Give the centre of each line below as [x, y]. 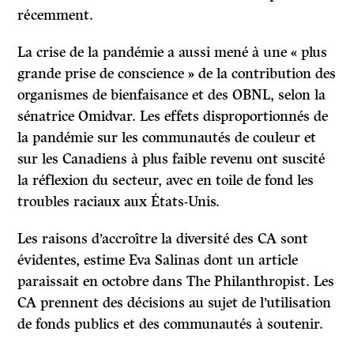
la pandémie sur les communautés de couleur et [167, 138]
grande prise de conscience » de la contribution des [177, 74]
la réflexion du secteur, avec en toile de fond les [166, 181]
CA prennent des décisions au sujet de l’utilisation [175, 303]
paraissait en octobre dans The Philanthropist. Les [176, 282]
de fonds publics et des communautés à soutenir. [171, 324]
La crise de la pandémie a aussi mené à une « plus [173, 53]
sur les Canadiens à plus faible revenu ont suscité [171, 159]
